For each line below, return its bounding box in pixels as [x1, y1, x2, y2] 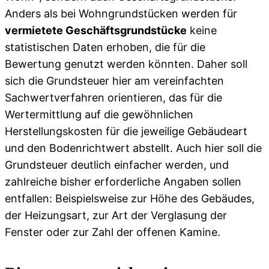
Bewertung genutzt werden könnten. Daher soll [5, 58, 247, 71]
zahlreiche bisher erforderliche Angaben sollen [5, 175, 241, 189]
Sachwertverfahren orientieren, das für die [5, 91, 222, 104]
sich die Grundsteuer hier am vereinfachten [5, 74, 224, 88]
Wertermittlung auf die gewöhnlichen [5, 108, 193, 121]
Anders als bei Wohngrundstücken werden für [5, 7, 237, 20]
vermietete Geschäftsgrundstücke [5, 24, 187, 37]
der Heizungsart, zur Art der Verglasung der [5, 209, 227, 222]
